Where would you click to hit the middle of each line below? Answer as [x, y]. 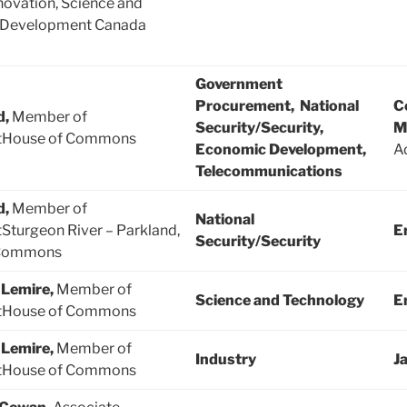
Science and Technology [280, 301]
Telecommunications [269, 172]
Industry [226, 360]
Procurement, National [277, 106]
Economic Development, [282, 150]
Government [239, 84]
